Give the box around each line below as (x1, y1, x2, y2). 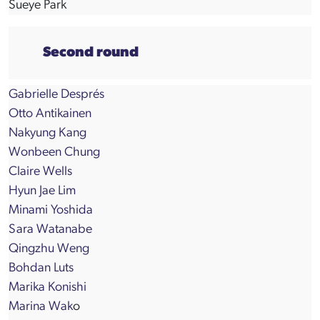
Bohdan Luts (9, 261, 74, 276)
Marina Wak (9, 300, 73, 314)
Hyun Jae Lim (9, 184, 76, 199)
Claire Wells (9, 165, 72, 179)
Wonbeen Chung (9, 146, 100, 160)
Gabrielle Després (9, 88, 104, 102)
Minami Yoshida (9, 204, 93, 218)
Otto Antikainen (9, 107, 91, 121)
